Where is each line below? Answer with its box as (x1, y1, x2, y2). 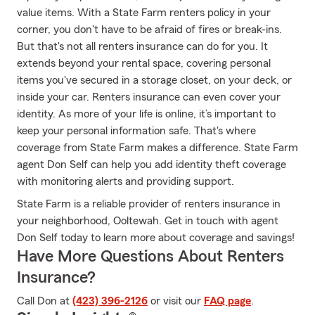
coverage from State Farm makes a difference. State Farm (17, 142, 298, 153)
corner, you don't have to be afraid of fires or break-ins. (17, 24, 282, 35)
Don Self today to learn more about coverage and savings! (17, 232, 295, 243)
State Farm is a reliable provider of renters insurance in (17, 198, 281, 210)
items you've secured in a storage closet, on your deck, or (17, 75, 292, 86)
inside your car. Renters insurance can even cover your (17, 91, 281, 103)
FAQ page (204, 295, 251, 307)
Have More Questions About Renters (17, 248, 284, 265)
